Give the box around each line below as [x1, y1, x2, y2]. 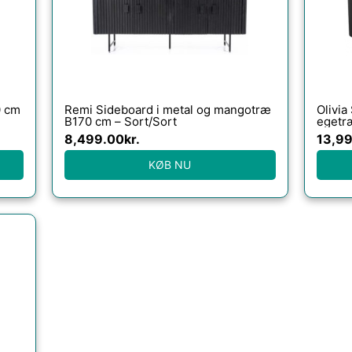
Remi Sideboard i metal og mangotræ [64, 101, 271, 117]
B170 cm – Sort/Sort [64, 113, 177, 129]
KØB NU [148, 158, 192, 171]
